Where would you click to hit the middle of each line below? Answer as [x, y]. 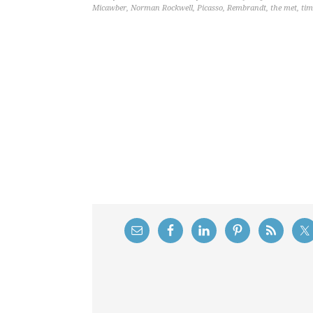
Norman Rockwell [162, 8]
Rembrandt [247, 8]
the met [284, 8]
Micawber [109, 8]
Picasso [210, 8]
